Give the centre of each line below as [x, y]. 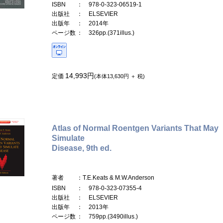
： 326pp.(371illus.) [106, 33]
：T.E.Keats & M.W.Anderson [115, 177]
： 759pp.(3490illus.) [107, 216]
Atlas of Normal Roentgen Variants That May [135, 128]
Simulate [68, 138]
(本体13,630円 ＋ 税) [119, 76]
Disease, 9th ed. [82, 148]
